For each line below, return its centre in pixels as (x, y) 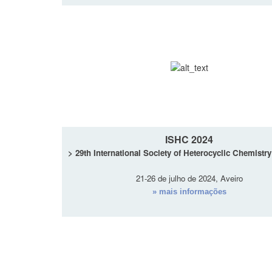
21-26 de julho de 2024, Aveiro (189, 178)
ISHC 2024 (189, 140)
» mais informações (189, 192)
